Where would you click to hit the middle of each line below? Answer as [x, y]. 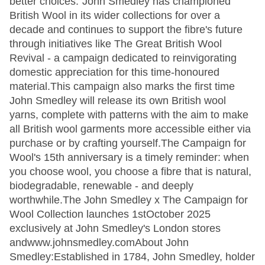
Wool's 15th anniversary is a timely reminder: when [129, 157]
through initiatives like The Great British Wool [116, 44]
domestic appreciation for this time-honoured [114, 72]
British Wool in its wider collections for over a [115, 15]
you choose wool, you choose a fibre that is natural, [130, 172]
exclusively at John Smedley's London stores [115, 228]
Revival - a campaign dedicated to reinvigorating [123, 58]
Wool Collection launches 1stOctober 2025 [110, 214]
